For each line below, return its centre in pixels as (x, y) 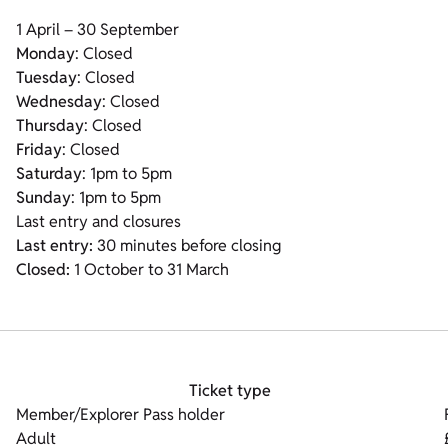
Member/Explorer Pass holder (120, 414)
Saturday (49, 173)
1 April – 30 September (97, 29)
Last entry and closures (98, 221)
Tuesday (46, 77)
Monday (45, 53)
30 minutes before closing (187, 245)
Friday (39, 149)
